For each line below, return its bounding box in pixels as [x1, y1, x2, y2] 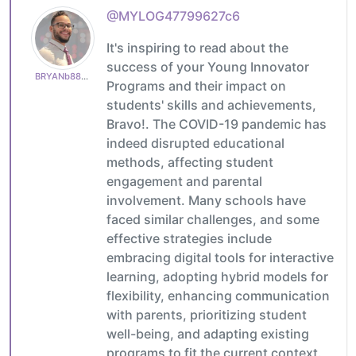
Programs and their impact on [106, 77, 286, 94]
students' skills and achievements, [106, 96, 316, 113]
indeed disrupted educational [106, 134, 284, 151]
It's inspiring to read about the [106, 39, 288, 56]
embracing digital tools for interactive [106, 249, 334, 265]
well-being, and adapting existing [106, 325, 309, 342]
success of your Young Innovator [106, 58, 309, 75]
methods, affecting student [106, 153, 273, 170]
